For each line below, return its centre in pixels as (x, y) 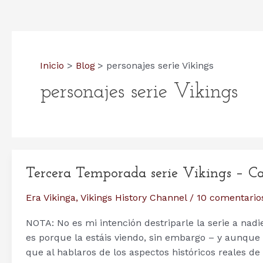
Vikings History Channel (134, 197)
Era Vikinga (51, 197)
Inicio (52, 65)
